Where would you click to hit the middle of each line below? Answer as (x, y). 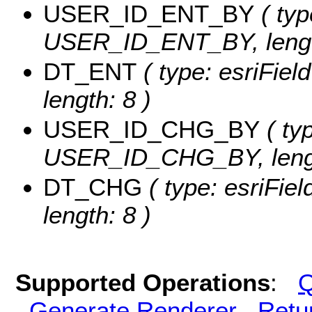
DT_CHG (93, 187)
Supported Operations (143, 282)
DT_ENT (90, 71)
